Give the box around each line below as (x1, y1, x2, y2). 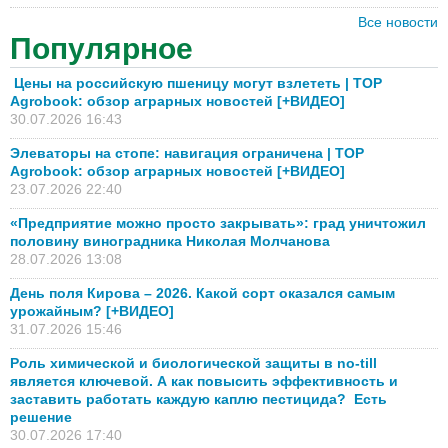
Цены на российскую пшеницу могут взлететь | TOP (10, 75, 382, 91)
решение (10, 409, 72, 425)
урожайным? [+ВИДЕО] (10, 303, 174, 319)
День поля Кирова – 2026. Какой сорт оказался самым (10, 285, 395, 301)
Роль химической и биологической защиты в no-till (10, 355, 377, 371)
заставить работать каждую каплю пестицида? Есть (10, 391, 387, 407)
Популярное (10, 32, 193, 65)
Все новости (358, 14, 438, 30)
